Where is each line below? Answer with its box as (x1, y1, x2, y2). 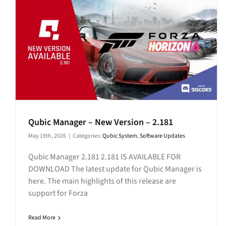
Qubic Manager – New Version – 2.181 (28, 116, 173, 129)
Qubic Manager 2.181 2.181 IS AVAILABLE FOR (28, 151, 181, 163)
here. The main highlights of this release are (28, 176, 176, 187)
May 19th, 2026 (28, 132, 66, 141)
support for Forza (28, 188, 88, 199)
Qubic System (102, 132, 137, 141)
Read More (28, 213, 55, 222)
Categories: (73, 132, 102, 141)
